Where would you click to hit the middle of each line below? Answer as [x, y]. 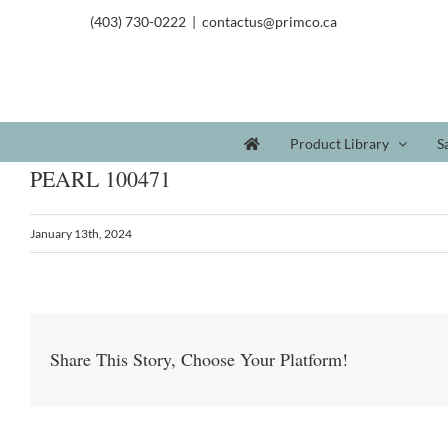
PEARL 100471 [100, 178]
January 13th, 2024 [81, 233]
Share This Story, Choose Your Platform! [199, 359]
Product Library [339, 143]
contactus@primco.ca [269, 21]
